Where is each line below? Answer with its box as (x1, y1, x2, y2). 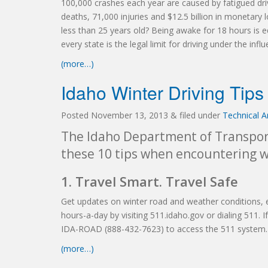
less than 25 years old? (61, 25, 151, 36)
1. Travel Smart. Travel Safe (61, 172, 238, 190)
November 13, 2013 (91, 109, 168, 121)
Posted (61, 109, 91, 121)
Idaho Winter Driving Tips (61, 80, 264, 105)
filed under (177, 109, 223, 121)
